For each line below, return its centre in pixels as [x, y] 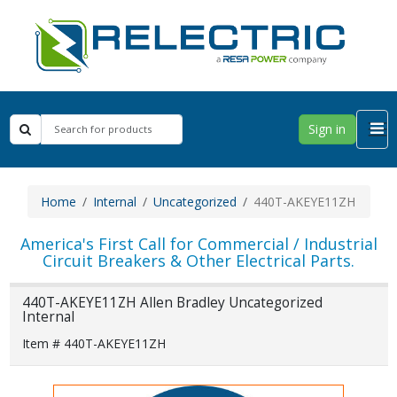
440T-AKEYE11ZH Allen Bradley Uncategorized [172, 303]
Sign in [327, 129]
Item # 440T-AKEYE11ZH [93, 343]
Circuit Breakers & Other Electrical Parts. [198, 260]
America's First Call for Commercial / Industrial [198, 243]
